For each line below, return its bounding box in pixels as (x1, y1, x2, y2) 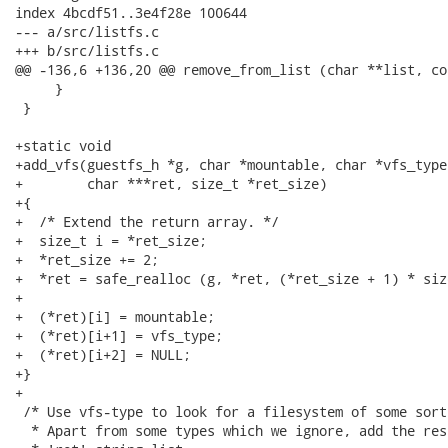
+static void (15, 136, 111, 155)
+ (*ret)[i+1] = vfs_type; (15, 326, 223, 345)
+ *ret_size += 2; (15, 250, 159, 269)
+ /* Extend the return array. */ (15, 212, 279, 231)
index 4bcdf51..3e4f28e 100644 (15, 3, 247, 22)
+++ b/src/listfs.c (15, 41, 159, 60)
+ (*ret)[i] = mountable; (15, 307, 215, 326)
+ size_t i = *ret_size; (15, 231, 207, 250)
